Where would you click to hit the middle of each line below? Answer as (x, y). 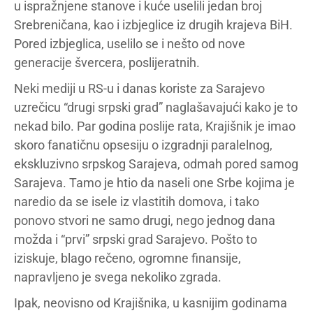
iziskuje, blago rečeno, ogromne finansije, (128, 258)
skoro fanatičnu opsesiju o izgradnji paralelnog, (143, 145)
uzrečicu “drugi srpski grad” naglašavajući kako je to (156, 107)
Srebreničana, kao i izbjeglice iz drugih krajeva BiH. (153, 25)
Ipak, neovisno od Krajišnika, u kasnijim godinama (151, 303)
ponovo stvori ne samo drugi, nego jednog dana (145, 220)
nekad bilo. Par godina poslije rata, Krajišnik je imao (155, 126)
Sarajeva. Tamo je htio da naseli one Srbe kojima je (154, 183)
